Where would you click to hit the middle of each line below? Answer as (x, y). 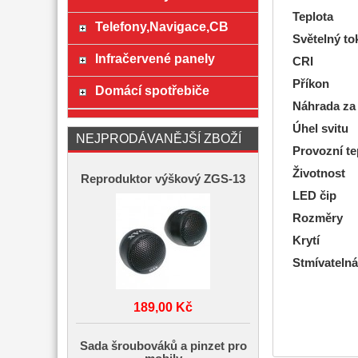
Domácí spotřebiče (152, 90)
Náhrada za (324, 106)
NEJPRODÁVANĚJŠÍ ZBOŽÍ (159, 138)
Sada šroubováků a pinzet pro (163, 346)
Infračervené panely (155, 58)
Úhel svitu (320, 128)
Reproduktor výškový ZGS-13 (163, 179)
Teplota (312, 16)
